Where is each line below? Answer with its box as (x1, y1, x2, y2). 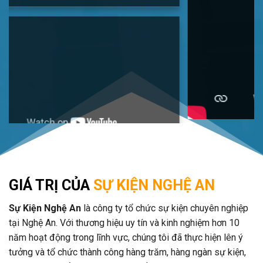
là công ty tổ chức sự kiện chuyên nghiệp (81, 202, 248, 214)
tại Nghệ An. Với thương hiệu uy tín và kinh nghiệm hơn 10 (9, 217, 240, 228)
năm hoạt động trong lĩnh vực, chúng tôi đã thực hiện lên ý (9, 231, 243, 243)
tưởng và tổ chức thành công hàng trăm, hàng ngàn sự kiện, (9, 246, 246, 258)
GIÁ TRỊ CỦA (9, 176, 90, 194)
